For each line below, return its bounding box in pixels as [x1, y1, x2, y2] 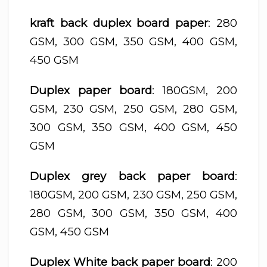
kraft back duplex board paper [30, 15, 209, 30]
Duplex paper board [30, 83, 152, 97]
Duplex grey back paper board [30, 169, 235, 183]
